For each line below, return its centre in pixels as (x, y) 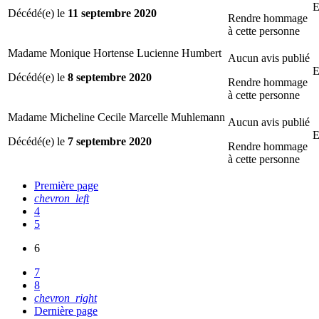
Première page (66, 185)
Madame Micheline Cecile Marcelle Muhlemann (116, 117)
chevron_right (66, 298)
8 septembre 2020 (110, 77)
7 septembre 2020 (110, 141)
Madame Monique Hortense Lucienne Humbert (115, 53)
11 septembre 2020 (112, 13)
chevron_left (62, 198)
